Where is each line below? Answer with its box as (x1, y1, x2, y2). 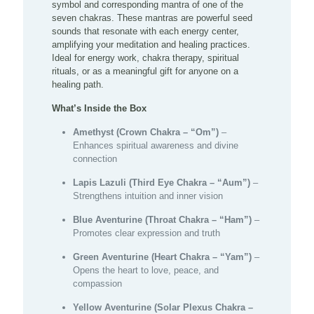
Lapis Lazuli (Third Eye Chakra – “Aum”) (73, 177, 251, 188)
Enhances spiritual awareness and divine (73, 139, 239, 151)
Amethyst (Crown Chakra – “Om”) (73, 126, 219, 137)
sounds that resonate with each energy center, (52, 25, 240, 36)
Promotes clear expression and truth (73, 227, 221, 238)
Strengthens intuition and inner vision (73, 190, 224, 201)
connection (73, 153, 118, 164)
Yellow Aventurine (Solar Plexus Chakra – (73, 301, 254, 313)
